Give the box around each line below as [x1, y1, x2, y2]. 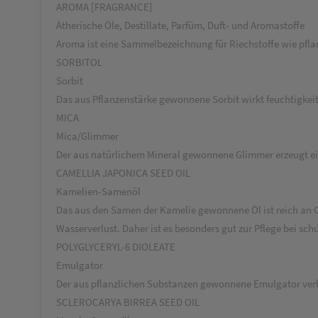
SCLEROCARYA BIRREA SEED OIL [56, 295, 199, 309]
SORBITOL [56, 55, 102, 69]
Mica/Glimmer [56, 129, 119, 143]
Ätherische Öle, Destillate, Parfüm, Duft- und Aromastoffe [56, 18, 305, 32]
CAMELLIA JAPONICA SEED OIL [56, 166, 190, 180]
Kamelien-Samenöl [56, 185, 141, 198]
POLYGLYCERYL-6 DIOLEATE [56, 240, 175, 253]
